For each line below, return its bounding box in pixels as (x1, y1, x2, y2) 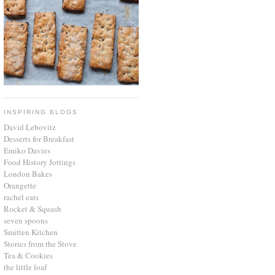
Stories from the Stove (4, 238, 77, 249)
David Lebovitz (4, 121, 56, 133)
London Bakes (4, 168, 52, 179)
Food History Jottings (4, 156, 76, 168)
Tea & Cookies (4, 249, 53, 261)
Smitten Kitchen (4, 226, 58, 238)
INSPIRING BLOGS (4, 108, 79, 115)
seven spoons (4, 214, 48, 226)
